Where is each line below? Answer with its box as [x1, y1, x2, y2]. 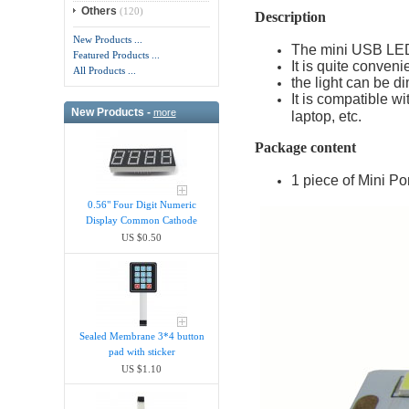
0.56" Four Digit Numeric [87, 199, 196, 211]
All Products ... [73, 65, 137, 77]
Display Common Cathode [86, 215, 198, 226]
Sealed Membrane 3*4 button [79, 330, 204, 341]
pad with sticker [108, 345, 175, 357]
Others [81, 5, 118, 18]
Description [254, 8, 326, 25]
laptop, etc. [290, 108, 362, 122]
